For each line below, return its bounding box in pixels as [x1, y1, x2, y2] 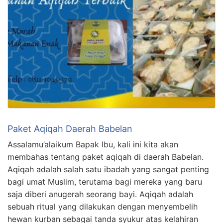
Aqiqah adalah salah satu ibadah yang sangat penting [7, 164, 209, 175]
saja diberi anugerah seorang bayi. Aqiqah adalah [7, 189, 193, 200]
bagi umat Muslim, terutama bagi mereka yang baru [7, 177, 202, 187]
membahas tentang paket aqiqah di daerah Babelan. [7, 152, 204, 162]
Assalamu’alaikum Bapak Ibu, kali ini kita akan [7, 139, 178, 150]
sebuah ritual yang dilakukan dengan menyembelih [7, 202, 198, 212]
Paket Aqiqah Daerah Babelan [7, 123, 132, 134]
